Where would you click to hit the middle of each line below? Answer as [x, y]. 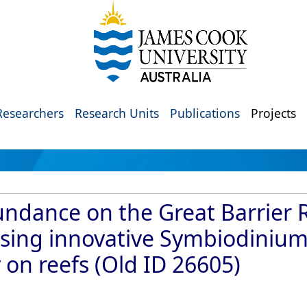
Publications [205, 113]
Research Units [117, 113]
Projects [273, 113]
